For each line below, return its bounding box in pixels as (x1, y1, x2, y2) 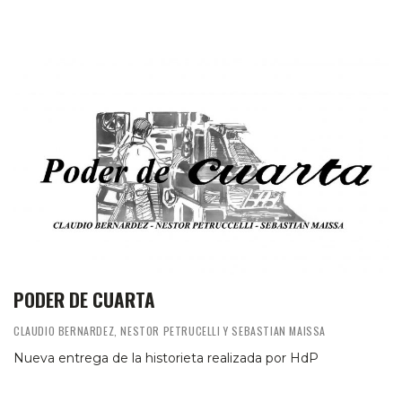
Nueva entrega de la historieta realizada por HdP (13, 349, 319, 366)
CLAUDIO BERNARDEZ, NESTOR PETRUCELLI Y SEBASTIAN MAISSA (13, 322, 326, 338)
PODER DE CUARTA (13, 284, 155, 313)
